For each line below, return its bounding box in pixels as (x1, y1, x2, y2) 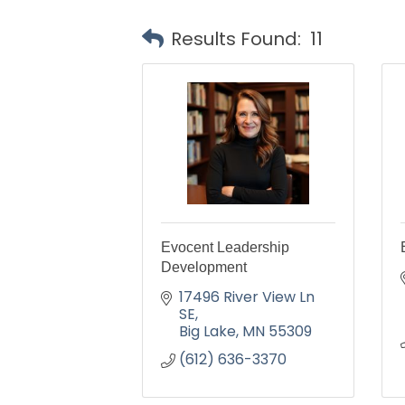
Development (161, 259, 247, 275)
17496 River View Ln (179, 287, 315, 307)
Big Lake (179, 321, 236, 342)
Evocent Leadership (161, 240, 289, 255)
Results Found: (171, 25, 301, 52)
